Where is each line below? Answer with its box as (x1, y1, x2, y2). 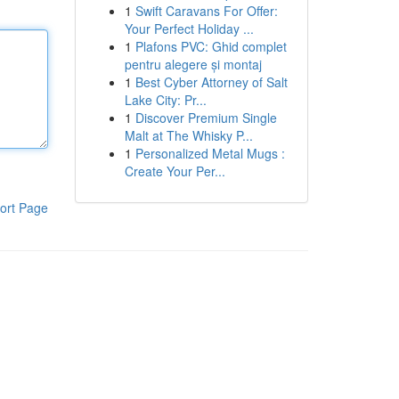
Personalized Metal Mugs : (134, 144, 285, 162)
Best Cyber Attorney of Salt (134, 73, 288, 91)
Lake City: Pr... (124, 91, 207, 109)
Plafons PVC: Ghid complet (134, 37, 287, 55)
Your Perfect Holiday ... (124, 20, 254, 37)
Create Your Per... (124, 162, 225, 180)
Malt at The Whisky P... (124, 126, 253, 144)
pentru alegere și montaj (124, 55, 262, 73)
